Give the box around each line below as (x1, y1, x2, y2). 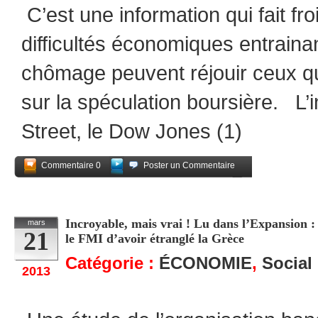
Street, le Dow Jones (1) (21, 119, 242, 143)
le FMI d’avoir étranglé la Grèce (65, 231, 244, 246)
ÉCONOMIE (159, 253, 252, 273)
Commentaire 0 (41, 160, 101, 170)
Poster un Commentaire (143, 160, 235, 170)
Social (262, 253, 312, 273)
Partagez (209, 179, 243, 189)
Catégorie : (65, 253, 159, 273)
